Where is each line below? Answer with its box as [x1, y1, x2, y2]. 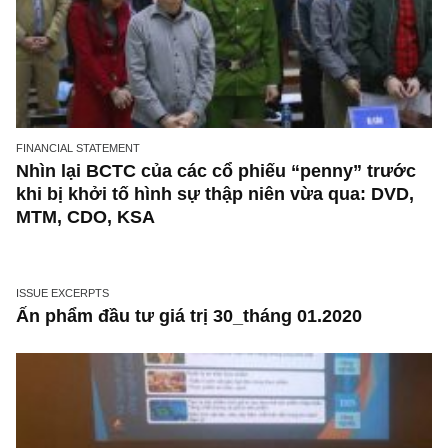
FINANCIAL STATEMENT [17, 256, 156, 271]
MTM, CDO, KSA [17, 329, 173, 352]
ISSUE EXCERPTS [17, 418, 122, 432]
